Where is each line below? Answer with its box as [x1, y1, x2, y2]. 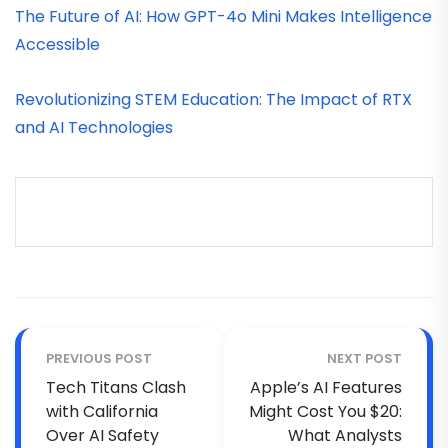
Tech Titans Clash [46, 376, 186, 400]
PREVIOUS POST [46, 349, 152, 369]
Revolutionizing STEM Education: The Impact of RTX [15, 88, 412, 112]
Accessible [15, 32, 100, 56]
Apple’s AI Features [250, 376, 402, 400]
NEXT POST [327, 349, 402, 369]
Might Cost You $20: [249, 400, 402, 424]
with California [46, 400, 158, 424]
